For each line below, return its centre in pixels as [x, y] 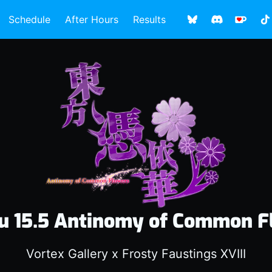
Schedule [29, 19]
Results [149, 19]
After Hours [91, 19]
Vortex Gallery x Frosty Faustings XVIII [136, 253]
